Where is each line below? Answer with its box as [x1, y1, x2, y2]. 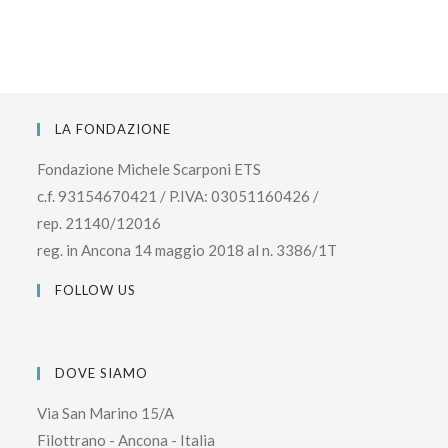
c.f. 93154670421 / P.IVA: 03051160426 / [37, 187, 320, 206]
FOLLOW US [55, 282, 137, 299]
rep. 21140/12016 [37, 214, 162, 233]
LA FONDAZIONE [55, 121, 172, 138]
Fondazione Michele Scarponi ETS [37, 160, 262, 179]
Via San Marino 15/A [37, 404, 175, 423]
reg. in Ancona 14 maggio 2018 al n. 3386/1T [37, 241, 338, 260]
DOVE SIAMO [55, 365, 149, 382]
